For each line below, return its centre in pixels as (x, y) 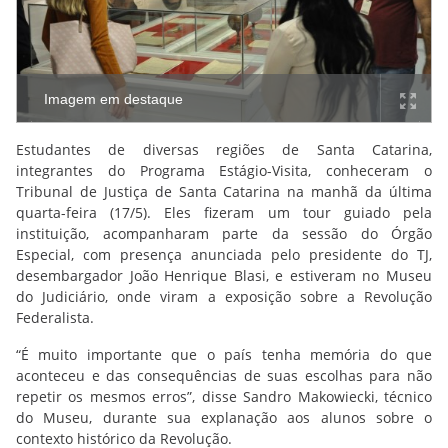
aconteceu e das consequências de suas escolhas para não (224, 375)
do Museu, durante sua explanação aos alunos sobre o (224, 417)
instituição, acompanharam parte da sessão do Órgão (224, 233)
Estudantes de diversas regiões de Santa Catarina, (224, 149)
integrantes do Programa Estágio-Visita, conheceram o (224, 170)
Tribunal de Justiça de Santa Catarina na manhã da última (224, 191)
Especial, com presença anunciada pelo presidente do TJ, (224, 254)
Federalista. (55, 317)
